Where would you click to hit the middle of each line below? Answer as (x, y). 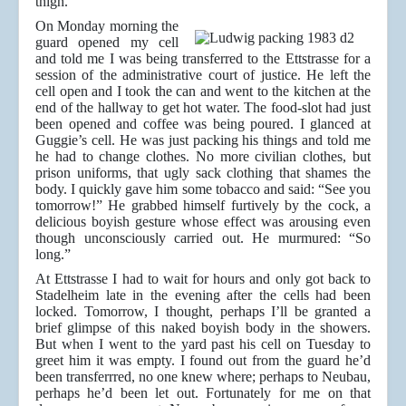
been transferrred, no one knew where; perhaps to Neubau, (203, 377)
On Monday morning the (107, 26)
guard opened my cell (107, 43)
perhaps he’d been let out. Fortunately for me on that (203, 393)
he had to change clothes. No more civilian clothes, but (203, 157)
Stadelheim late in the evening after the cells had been (203, 295)
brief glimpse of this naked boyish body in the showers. (203, 328)
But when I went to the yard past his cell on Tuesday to (203, 344)
